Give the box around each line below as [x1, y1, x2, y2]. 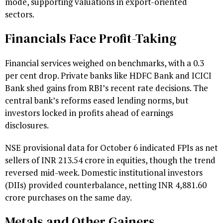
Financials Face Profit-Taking [5, 29, 176, 48]
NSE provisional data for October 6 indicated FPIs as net [5, 142, 218, 154]
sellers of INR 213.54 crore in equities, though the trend [5, 154, 216, 166]
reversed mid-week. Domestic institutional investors [5, 167, 203, 179]
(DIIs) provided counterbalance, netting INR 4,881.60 [5, 179, 207, 191]
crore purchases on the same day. [5, 192, 132, 204]
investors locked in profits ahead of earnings [5, 107, 173, 119]
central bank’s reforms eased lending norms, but [5, 95, 189, 107]
